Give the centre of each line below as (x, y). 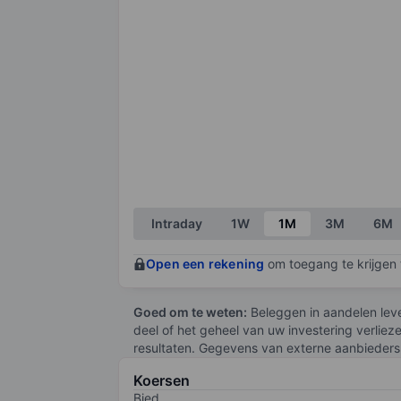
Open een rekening (205, 263)
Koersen (162, 380)
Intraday (177, 223)
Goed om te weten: (190, 311)
